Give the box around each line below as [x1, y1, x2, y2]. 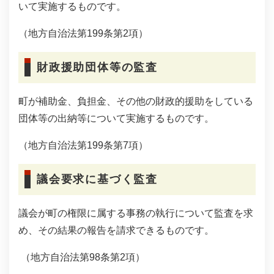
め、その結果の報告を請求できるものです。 [18, 225, 214, 235]
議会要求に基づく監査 [37, 173, 158, 185]
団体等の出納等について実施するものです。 [18, 113, 214, 124]
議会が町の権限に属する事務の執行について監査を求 [18, 208, 253, 218]
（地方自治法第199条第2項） [18, 28, 148, 39]
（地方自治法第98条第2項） [18, 252, 145, 262]
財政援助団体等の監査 [37, 61, 158, 73]
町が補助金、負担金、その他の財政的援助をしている [18, 96, 253, 106]
